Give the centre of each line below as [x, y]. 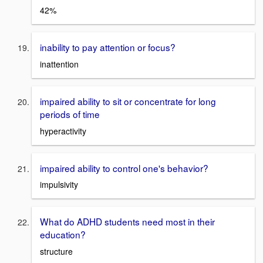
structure [56, 252]
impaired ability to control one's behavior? [124, 168]
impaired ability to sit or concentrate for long [128, 101]
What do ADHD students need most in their [127, 222]
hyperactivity [63, 131]
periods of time [70, 114]
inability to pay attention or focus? [108, 47]
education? [63, 235]
